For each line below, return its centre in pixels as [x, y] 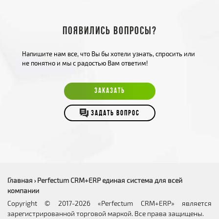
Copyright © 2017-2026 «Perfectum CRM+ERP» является [109, 203]
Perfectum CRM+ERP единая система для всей [110, 180]
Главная [20, 180]
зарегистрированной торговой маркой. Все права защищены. [106, 213]
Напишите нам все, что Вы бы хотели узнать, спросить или [109, 54]
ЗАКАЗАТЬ [109, 91]
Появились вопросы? [109, 31]
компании [23, 190]
